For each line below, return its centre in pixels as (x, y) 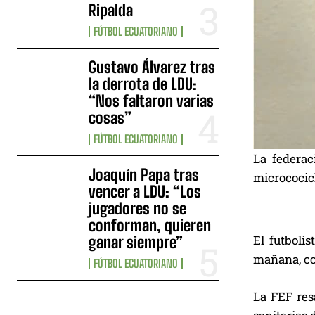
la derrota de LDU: (143, 84)
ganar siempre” (136, 242)
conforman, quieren (150, 225)
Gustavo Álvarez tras (152, 67)
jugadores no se (138, 208)
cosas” (110, 117)
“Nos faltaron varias (152, 101)
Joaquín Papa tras (144, 174)
